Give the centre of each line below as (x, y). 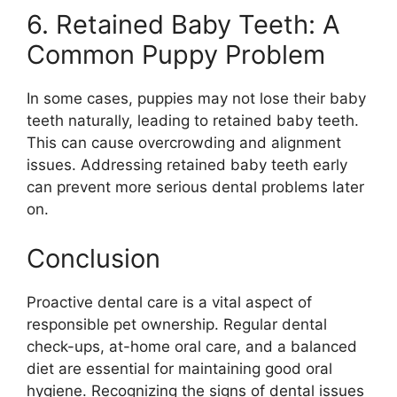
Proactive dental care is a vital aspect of (169, 302)
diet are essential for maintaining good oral (179, 368)
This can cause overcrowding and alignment (184, 143)
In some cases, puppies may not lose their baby (196, 98)
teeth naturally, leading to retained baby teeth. (193, 121)
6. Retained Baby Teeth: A (183, 24)
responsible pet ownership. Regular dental (177, 324)
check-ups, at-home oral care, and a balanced (192, 346)
